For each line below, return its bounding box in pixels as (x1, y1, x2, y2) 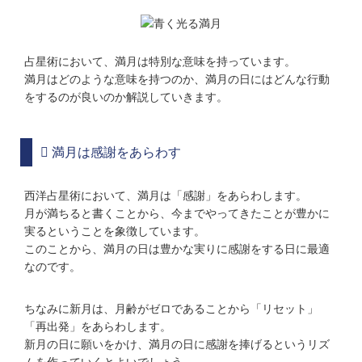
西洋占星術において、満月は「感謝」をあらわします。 (24, 189, 307, 203)
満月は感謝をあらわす (48, 145, 181, 160)
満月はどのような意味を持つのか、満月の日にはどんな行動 (24, 73, 330, 86)
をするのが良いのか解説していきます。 (24, 90, 228, 104)
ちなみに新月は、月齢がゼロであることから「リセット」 (24, 302, 318, 316)
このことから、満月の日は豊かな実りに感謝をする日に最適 (24, 242, 330, 256)
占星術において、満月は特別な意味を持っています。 (24, 55, 296, 69)
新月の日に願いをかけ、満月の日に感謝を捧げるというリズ (24, 338, 330, 351)
